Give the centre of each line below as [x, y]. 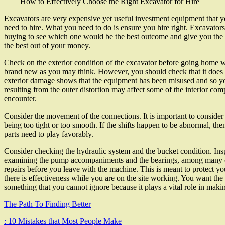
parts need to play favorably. [49, 134]
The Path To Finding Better [47, 204]
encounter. [20, 99]
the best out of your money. [47, 46]
